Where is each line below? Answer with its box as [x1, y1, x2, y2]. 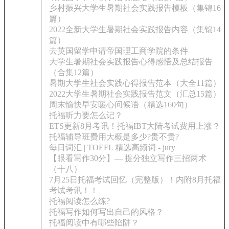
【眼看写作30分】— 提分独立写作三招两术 [49, 154, 207, 163]
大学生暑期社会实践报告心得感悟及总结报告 [49, 57, 213, 66]
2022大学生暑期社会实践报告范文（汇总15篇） [49, 89, 221, 98]
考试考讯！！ [49, 186, 98, 195]
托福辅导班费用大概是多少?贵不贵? [49, 132, 179, 141]
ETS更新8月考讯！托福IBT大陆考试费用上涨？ [49, 122, 220, 130]
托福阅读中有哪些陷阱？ [49, 218, 139, 227]
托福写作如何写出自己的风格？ [49, 208, 164, 216]
